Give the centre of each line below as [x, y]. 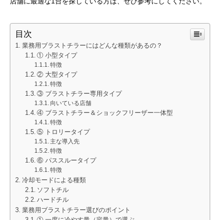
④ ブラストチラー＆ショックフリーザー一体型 [105, 113]
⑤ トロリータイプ [64, 132]
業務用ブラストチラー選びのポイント [76, 210]
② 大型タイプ [57, 75]
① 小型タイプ [57, 55]
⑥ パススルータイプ [67, 161]
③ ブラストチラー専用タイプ [80, 94]
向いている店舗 [71, 103]
